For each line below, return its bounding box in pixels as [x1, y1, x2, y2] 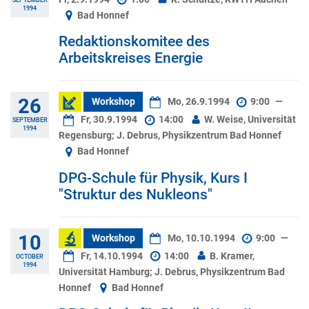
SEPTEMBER [12, 116, 48, 124]
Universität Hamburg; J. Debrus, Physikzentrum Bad [59, 266, 285, 278]
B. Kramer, [208, 250, 255, 262]
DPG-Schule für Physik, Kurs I [59, 169, 248, 186]
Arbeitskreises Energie [59, 50, 203, 67]
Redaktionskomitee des [59, 33, 210, 50]
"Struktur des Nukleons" [59, 186, 212, 203]
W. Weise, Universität [202, 114, 297, 126]
